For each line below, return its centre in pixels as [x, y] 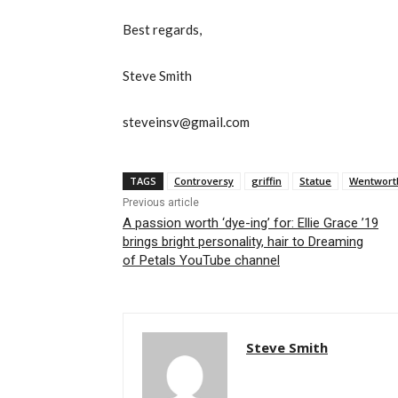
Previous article [161, 203]
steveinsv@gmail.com [186, 122]
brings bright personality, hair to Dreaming [243, 242]
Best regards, [162, 30]
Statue [315, 181]
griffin [267, 181]
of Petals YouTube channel [201, 261]
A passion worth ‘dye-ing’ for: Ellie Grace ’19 [251, 223]
